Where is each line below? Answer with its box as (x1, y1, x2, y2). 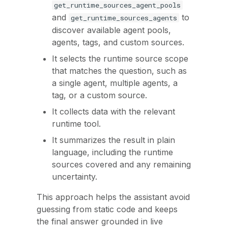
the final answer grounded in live (37, 216, 163, 226)
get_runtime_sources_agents (71, 13, 177, 22)
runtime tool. (52, 119, 101, 129)
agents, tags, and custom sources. (52, 37, 184, 47)
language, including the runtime (52, 147, 173, 157)
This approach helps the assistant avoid (37, 192, 190, 202)
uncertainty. (52, 172, 97, 182)
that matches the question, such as (52, 66, 187, 76)
